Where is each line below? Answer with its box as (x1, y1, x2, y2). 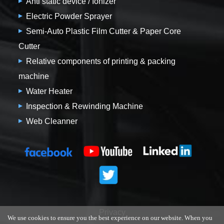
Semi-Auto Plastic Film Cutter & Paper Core (26, 26, 181, 35)
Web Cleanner (26, 116, 78, 125)
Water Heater (26, 86, 73, 95)
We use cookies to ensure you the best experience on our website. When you (7, 214, 212, 221)
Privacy (98, 207, 125, 216)
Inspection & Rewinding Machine (26, 101, 143, 110)
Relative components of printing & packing (26, 56, 176, 65)
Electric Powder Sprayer (26, 11, 112, 20)
